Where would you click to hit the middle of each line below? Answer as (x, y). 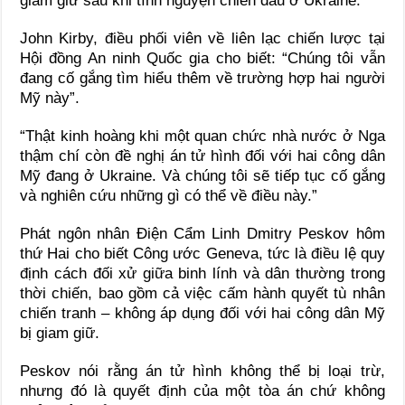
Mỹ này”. (50, 98)
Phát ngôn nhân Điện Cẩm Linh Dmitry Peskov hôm (202, 233)
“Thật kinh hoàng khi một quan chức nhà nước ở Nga (202, 136)
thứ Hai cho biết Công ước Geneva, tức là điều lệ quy (202, 253)
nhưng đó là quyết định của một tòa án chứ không (202, 391)
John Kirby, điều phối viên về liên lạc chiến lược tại (202, 38)
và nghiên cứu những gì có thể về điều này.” (169, 195)
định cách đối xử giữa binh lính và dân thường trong (202, 273)
